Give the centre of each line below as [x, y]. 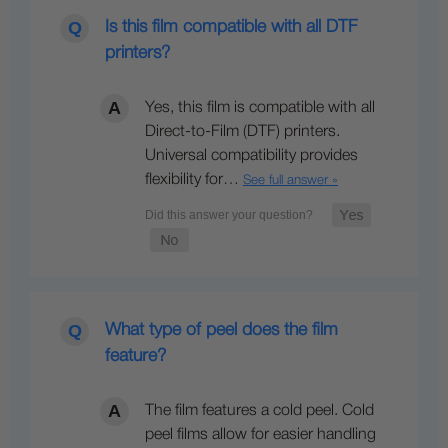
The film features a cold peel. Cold [259, 410]
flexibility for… [194, 179]
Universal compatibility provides [251, 155]
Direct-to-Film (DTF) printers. [242, 131]
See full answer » [290, 180]
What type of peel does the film [221, 329]
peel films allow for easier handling [260, 434]
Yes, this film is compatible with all [260, 107]
